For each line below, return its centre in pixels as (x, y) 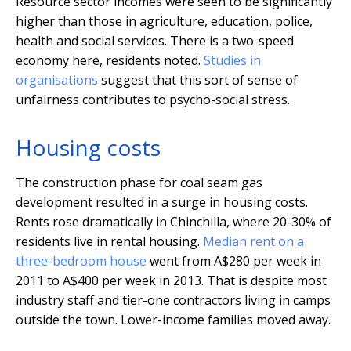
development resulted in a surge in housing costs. (162, 203)
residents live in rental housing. (109, 242)
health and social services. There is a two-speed (155, 41)
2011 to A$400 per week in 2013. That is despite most (171, 281)
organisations (57, 80)
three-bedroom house (81, 261)
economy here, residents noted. (110, 61)
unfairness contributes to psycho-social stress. (153, 100)
